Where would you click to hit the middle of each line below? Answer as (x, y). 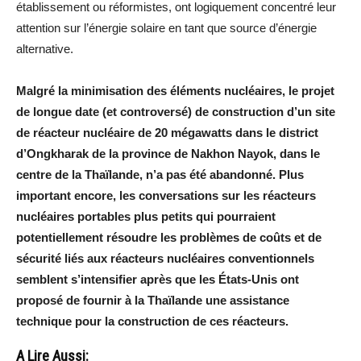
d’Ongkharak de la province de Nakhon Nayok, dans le (168, 153)
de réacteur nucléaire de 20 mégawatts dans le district (167, 132)
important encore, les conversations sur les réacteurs (166, 195)
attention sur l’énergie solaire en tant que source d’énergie (166, 27)
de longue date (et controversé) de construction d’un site (176, 111)
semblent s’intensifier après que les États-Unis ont (158, 279)
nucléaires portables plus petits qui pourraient (146, 216)
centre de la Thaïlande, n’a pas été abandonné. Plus (160, 174)
